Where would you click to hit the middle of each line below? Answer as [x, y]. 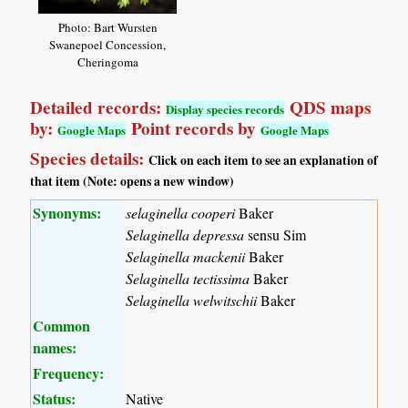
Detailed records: [98, 107]
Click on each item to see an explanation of [264, 160]
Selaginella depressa [185, 234]
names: [55, 347]
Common [62, 325]
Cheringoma [107, 62]
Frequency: [69, 372]
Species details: [90, 158]
